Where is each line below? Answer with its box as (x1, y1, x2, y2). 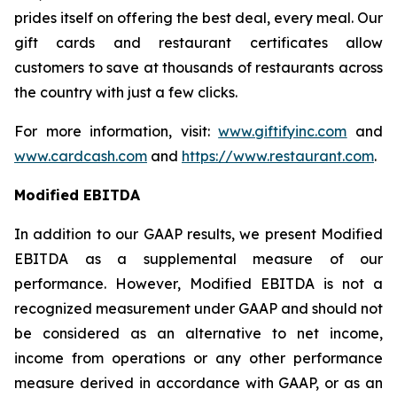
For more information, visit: (14, 121, 219, 140)
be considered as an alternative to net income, (14, 323, 383, 342)
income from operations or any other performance (14, 348, 383, 367)
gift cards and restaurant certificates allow (14, 33, 383, 51)
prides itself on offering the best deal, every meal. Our (14, 8, 383, 27)
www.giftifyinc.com (218, 121, 347, 140)
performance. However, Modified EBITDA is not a (14, 274, 383, 292)
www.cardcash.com (14, 146, 147, 165)
